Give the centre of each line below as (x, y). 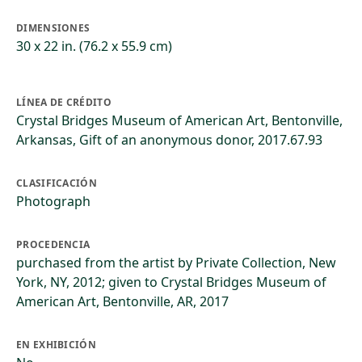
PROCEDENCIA (53, 244)
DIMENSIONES (53, 28)
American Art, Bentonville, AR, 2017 (122, 301)
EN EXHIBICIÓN (56, 345)
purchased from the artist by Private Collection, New (176, 263)
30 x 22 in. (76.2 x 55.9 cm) (94, 46)
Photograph (53, 201)
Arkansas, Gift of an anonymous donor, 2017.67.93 (169, 140)
